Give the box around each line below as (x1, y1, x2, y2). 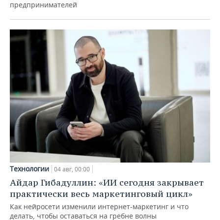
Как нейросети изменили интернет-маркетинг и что (10, 202, 189, 212)
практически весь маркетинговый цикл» (10, 188, 192, 200)
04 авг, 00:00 (54, 165, 90, 174)
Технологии (10, 164, 49, 174)
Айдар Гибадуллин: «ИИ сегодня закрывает (10, 177, 204, 189)
